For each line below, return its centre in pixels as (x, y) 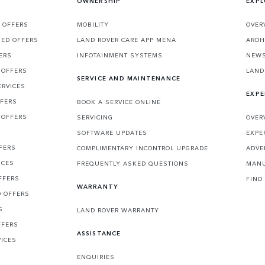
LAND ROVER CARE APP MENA (126, 40)
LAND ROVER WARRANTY (118, 210)
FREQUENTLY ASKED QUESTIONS (132, 164)
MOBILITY (93, 25)
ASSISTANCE (99, 233)
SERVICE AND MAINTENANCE (129, 78)
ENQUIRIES (96, 257)
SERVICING (95, 117)
